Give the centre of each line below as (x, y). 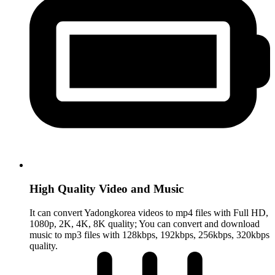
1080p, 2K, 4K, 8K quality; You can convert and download (145, 223)
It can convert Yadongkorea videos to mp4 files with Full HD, (149, 212)
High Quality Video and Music (107, 188)
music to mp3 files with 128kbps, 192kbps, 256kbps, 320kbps (149, 234)
